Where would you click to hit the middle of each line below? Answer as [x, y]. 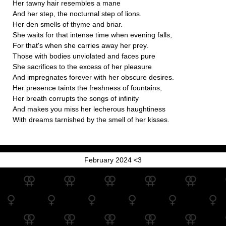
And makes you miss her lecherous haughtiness [89, 109]
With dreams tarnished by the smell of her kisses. [91, 119]
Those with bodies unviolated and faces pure [84, 56]
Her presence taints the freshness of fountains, [87, 88]
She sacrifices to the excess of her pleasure [82, 66]
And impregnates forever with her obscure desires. [93, 77]
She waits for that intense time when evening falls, [92, 35]
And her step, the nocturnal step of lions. [77, 13]
